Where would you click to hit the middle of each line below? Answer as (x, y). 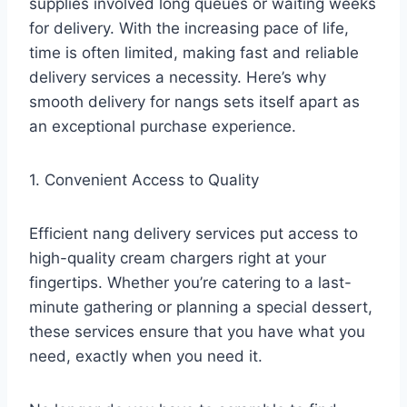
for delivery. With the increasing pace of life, (189, 28)
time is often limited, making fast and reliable (194, 52)
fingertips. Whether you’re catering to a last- (190, 282)
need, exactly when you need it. (150, 356)
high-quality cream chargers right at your (178, 258)
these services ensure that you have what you (197, 331)
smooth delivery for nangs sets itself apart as (194, 101)
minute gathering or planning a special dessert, (201, 307)
